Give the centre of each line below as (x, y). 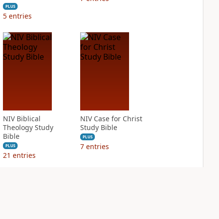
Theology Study (28, 127)
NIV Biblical (22, 119)
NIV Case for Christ (111, 119)
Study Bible (99, 127)
